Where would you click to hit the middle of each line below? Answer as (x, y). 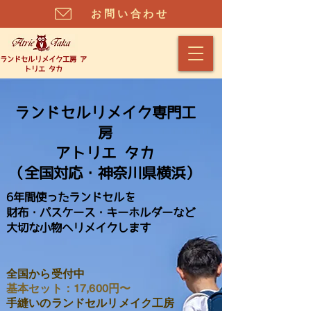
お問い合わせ (130, 13)
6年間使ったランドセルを (71, 197)
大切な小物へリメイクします (78, 228)
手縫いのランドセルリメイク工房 (91, 303)
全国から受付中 (46, 274)
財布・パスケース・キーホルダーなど (101, 212)
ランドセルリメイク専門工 (105, 112)
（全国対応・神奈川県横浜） (105, 173)
